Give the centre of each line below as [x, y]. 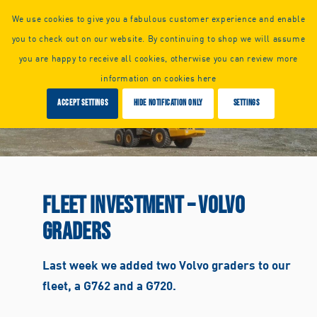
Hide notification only [168, 103]
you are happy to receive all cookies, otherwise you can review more [158, 59]
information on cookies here [158, 79]
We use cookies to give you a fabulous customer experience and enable [158, 19]
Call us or [125, 7]
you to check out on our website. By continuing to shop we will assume [158, 39]
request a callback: [175, 7]
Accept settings [83, 103]
